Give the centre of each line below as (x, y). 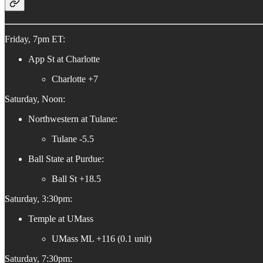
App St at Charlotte (64, 59)
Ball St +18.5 (76, 179)
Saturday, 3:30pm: (38, 199)
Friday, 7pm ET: (35, 39)
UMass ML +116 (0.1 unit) (102, 239)
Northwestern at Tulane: (73, 119)
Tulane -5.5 (73, 139)
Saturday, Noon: (35, 99)
